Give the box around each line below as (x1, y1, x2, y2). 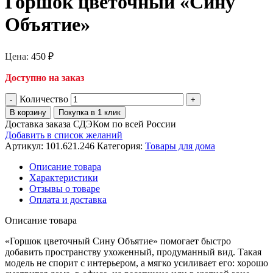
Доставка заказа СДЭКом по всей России (5, 118, 176, 129)
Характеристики (29, 172, 98, 183)
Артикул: (5, 140, 46, 151)
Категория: (97, 140, 143, 151)
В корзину (10, 107, 46, 117)
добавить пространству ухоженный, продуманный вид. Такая (5, 246, 261, 257)
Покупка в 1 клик (58, 107, 121, 117)
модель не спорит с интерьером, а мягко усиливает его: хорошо (5, 257, 268, 268)
